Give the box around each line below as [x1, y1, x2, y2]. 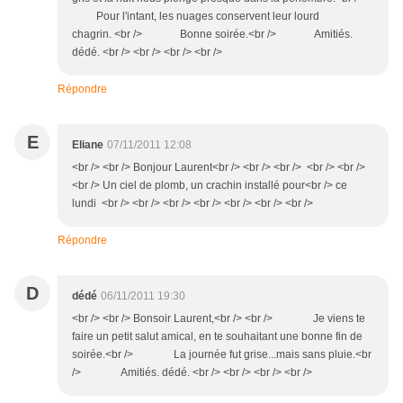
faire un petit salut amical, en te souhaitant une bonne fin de [72, 330, 363, 344]
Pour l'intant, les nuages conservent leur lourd [72, 10, 319, 23]
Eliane [72, 139, 103, 152]
